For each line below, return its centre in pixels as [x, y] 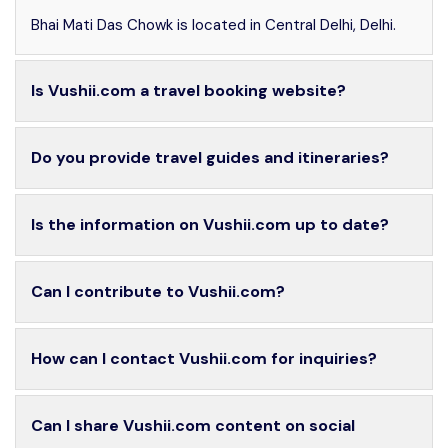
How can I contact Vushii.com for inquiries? [204, 358]
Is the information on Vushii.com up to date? [210, 224]
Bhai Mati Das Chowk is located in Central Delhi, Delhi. [213, 24]
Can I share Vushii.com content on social [193, 425]
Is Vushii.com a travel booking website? [188, 90]
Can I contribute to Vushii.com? [158, 291]
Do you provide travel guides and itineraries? [210, 157]
